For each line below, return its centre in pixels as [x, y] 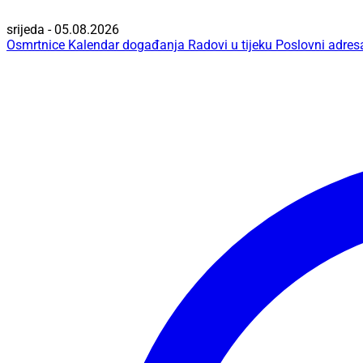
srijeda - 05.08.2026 [63, 30]
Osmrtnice [36, 45]
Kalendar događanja [126, 45]
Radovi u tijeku [230, 45]
